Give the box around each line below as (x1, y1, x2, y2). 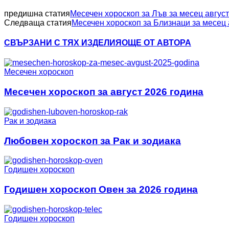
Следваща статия (4, 18, 72, 27)
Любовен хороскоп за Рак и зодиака (4, 135, 181, 146)
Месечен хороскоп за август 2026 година (4, 86, 203, 98)
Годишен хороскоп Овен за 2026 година (4, 184, 198, 195)
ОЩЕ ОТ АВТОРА (122, 38, 191, 48)
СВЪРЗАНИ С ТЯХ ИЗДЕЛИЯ (4, 38, 122, 48)
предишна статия (4, 9, 70, 18)
